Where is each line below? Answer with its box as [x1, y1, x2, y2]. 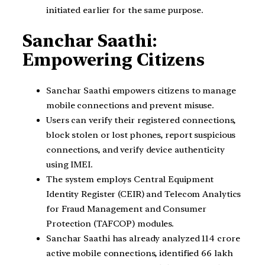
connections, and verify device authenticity [46, 144, 225, 155]
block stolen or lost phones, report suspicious [46, 130, 236, 140]
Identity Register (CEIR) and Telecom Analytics [46, 189, 241, 199]
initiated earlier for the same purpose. [46, 4, 204, 15]
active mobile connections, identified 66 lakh [46, 248, 233, 258]
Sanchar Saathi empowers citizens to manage [46, 85, 236, 96]
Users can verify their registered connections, [46, 115, 236, 125]
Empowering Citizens [22, 50, 205, 70]
